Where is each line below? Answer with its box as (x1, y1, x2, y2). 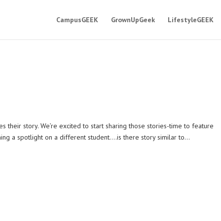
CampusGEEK (56, 15, 98, 24)
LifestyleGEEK (167, 15, 214, 24)
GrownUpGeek (110, 15, 155, 24)
